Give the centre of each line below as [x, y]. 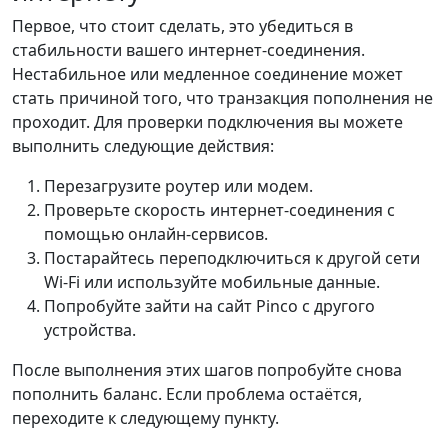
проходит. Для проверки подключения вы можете [207, 121]
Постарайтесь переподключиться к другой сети [232, 257]
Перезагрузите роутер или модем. [178, 185]
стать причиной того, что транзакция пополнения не [222, 97]
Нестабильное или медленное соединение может [207, 73]
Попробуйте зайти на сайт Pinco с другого [209, 305]
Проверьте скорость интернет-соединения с [219, 209]
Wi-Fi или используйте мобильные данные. [212, 281]
